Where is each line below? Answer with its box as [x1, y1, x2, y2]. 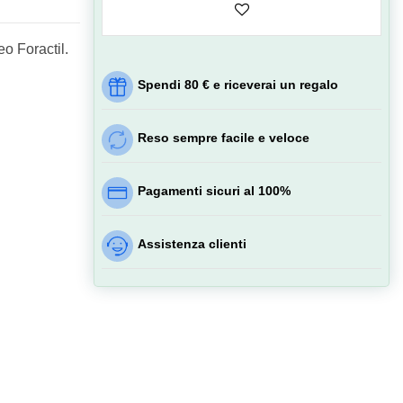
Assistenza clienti [138, 237, 247, 252]
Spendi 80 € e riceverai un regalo [138, 76, 339, 92]
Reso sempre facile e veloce [138, 130, 310, 145]
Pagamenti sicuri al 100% [138, 183, 291, 198]
